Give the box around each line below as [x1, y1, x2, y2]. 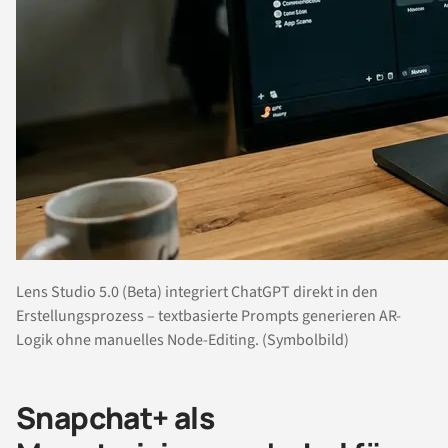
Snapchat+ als [16, 396, 215, 438]
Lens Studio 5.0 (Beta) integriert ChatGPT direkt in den [16, 280, 378, 303]
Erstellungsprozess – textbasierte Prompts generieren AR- [16, 304, 401, 327]
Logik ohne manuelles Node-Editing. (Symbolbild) [16, 328, 349, 351]
